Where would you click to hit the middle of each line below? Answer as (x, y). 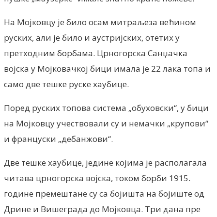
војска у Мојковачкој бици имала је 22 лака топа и (107, 68)
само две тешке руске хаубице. (66, 84)
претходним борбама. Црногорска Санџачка (96, 53)
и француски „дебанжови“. (58, 139)
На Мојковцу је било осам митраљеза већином (100, 22)
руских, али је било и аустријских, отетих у (92, 37)
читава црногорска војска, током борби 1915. (97, 178)
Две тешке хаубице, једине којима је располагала (105, 162)
